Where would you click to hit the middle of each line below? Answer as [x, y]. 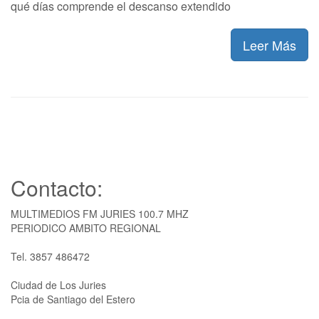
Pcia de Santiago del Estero [73, 299]
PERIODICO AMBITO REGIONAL [86, 228]
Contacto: [57, 187]
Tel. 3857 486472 [50, 256]
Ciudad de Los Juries [58, 284]
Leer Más [270, 45]
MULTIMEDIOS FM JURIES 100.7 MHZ [100, 213]
